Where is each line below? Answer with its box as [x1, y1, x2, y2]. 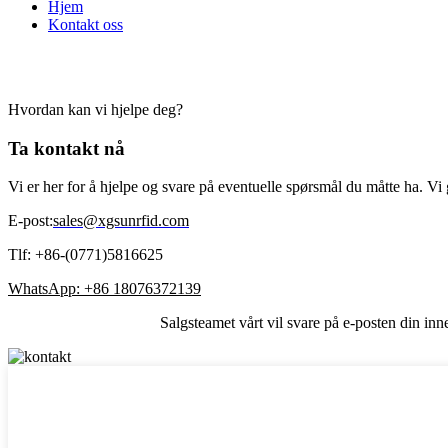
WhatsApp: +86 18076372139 [8, 280, 201, 298]
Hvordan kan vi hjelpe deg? [8, 100, 183, 118]
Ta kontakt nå [8, 137, 125, 159]
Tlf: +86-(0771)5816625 [8, 246, 163, 264]
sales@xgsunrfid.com [53, 212, 189, 230]
